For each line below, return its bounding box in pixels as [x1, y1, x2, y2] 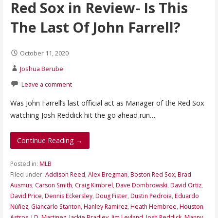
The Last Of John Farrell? [10, 17, 181, 36]
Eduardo [174, 191, 199, 200]
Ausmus [10, 181, 32, 189]
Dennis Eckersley [44, 191, 92, 200]
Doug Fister [95, 191, 127, 200]
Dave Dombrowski [115, 181, 167, 189]
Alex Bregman [88, 170, 127, 179]
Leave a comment [21, 79, 72, 89]
